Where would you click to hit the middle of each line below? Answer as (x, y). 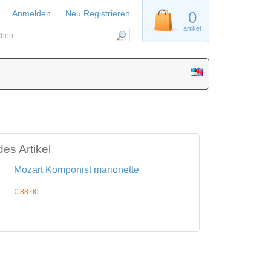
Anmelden (31, 13)
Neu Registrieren (98, 13)
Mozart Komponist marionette (76, 170)
